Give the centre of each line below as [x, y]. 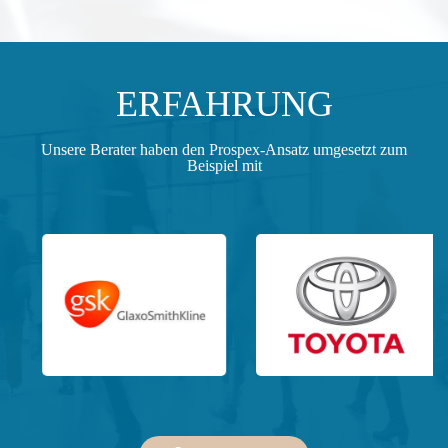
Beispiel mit [224, 166]
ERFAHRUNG [224, 103]
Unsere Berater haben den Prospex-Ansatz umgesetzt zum [224, 150]
